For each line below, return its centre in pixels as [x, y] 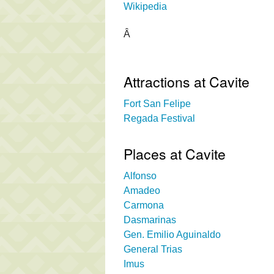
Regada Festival [159, 118]
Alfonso [140, 176]
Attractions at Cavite [187, 81]
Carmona [144, 205]
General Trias [153, 249]
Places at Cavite [175, 154]
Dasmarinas [150, 220]
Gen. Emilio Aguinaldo [172, 234]
